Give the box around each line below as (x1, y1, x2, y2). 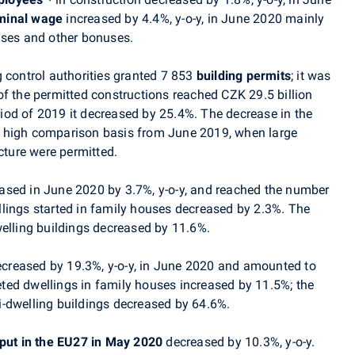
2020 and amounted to (181, 258, 316, 273)
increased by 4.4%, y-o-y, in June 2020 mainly (63, 11, 325, 26)
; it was (291, 68, 331, 83)
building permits (196, 68, 292, 83)
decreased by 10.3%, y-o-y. (162, 334, 315, 349)
